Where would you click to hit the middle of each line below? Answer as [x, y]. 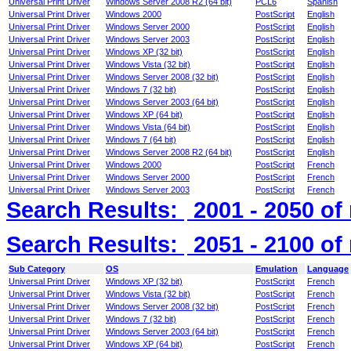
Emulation [277, 269]
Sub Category [37, 269]
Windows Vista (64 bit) [148, 127]
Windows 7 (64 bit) [141, 139]
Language [328, 269]
